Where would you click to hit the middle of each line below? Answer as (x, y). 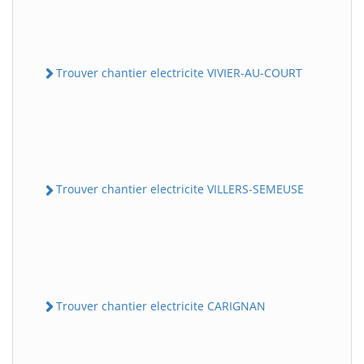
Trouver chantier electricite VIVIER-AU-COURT (179, 73)
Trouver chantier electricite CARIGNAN (161, 305)
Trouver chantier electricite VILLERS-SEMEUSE (180, 189)
